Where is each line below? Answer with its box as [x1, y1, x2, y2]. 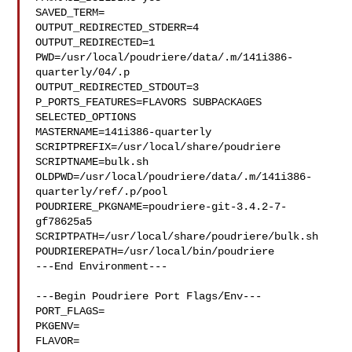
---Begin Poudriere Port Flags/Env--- [35, 290, 262, 302]
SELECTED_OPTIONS [35, 111, 137, 123]
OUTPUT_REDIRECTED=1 [35, 36, 156, 49]
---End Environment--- [35, 260, 168, 273]
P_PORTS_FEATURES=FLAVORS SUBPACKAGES [35, 96, 262, 108]
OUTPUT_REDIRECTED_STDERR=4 [35, 21, 200, 34]
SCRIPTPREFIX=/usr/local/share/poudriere [35, 141, 281, 153]
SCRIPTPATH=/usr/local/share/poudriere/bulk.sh [35, 230, 319, 243]
